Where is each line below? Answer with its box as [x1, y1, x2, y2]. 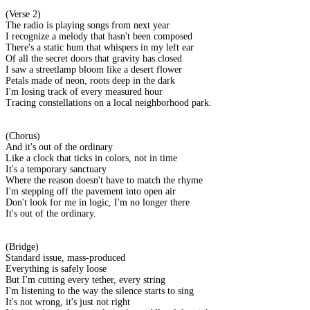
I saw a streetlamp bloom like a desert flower [6, 64, 182, 75]
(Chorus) [6, 131, 40, 142]
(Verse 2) [6, 9, 41, 20]
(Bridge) [6, 241, 39, 253]
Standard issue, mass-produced [6, 253, 125, 264]
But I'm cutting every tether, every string [6, 275, 165, 286]
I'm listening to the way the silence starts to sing [6, 286, 194, 297]
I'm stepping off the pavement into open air [6, 186, 176, 197]
